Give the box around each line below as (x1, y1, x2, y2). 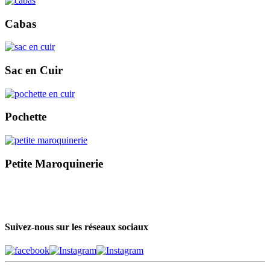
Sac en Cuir (5, 64, 63, 77)
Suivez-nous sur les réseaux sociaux (5, 221, 148, 232)
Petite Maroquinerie (5, 157, 103, 170)
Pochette (5, 110, 46, 124)
